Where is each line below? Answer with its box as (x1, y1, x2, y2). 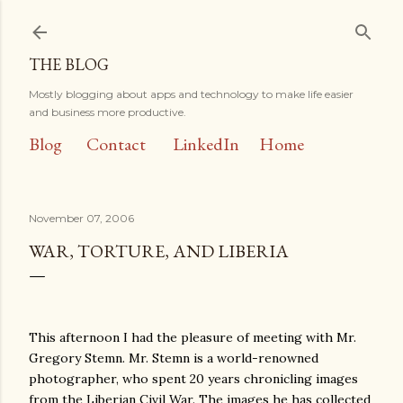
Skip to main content (128, 11, 275, 34)
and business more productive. (29, 105, 186, 119)
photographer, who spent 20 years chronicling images (29, 371, 358, 387)
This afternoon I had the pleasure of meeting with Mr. (29, 329, 356, 345)
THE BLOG (29, 54, 109, 75)
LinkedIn (173, 132, 239, 156)
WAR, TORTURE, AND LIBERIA (29, 239, 289, 263)
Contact (86, 132, 146, 156)
